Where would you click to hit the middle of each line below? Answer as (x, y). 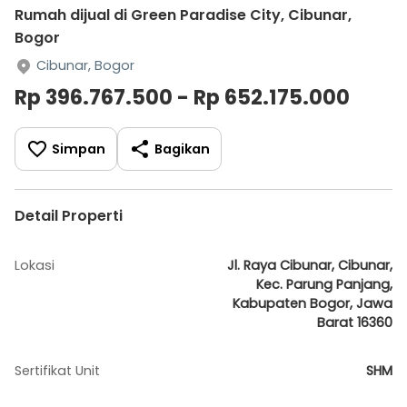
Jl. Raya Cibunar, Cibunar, (310, 265)
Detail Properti (69, 216)
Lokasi (35, 265)
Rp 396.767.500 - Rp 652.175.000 (182, 97)
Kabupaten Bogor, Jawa (313, 303)
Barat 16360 (355, 323)
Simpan (79, 149)
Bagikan (182, 149)
